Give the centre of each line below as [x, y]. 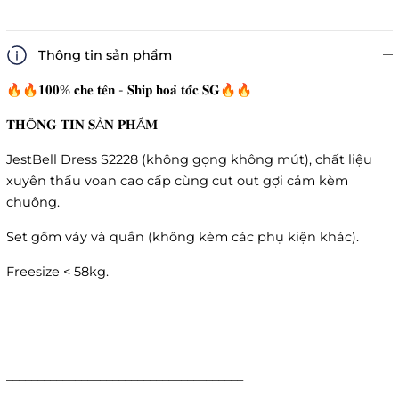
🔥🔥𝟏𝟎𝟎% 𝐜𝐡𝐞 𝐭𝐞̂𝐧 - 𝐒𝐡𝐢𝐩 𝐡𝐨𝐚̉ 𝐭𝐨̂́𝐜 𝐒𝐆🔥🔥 [129, 90]
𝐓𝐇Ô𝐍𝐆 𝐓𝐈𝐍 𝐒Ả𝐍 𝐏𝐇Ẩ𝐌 [82, 125]
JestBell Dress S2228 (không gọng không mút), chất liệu [189, 160]
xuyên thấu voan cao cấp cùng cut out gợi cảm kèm [177, 181]
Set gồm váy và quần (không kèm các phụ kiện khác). [183, 237]
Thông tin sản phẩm [105, 56]
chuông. [35, 203]
